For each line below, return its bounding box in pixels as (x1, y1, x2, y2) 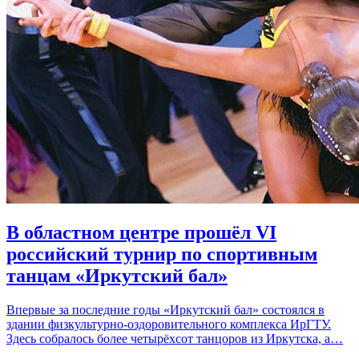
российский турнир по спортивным (6, 244, 317, 265)
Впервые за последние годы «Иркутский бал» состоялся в (6, 303, 325, 317)
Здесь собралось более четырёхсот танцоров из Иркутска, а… (6, 332, 343, 346)
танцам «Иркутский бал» (6, 265, 228, 287)
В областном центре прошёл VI (6, 222, 276, 244)
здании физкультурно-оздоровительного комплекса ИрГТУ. (6, 317, 331, 332)
